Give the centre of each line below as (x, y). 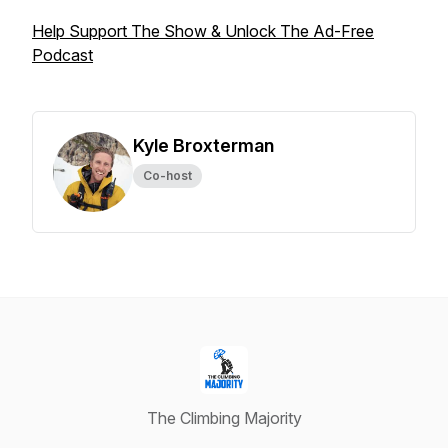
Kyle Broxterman (203, 145)
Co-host (167, 175)
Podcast (62, 55)
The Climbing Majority (224, 418)
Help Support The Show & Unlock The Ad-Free (203, 31)
